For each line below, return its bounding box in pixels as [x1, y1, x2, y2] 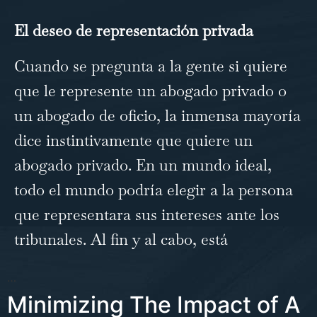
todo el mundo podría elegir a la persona [14, 179, 293, 200]
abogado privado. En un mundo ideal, [14, 154, 272, 175]
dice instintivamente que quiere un [14, 129, 253, 150]
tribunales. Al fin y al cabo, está [14, 229, 228, 249]
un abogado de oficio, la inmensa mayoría [14, 105, 301, 125]
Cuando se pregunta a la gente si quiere [14, 55, 287, 76]
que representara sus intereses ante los [14, 204, 279, 224]
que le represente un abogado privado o [14, 80, 287, 100]
